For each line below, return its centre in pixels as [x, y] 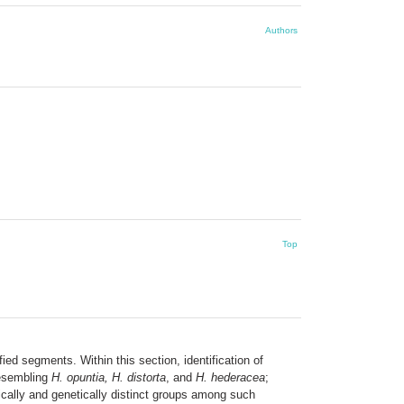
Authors [281, 30]
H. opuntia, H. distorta [109, 377]
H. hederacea [230, 377]
